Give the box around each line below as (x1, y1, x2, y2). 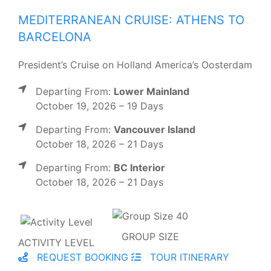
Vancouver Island (114, 123, 195, 135)
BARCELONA (18, 29, 91, 44)
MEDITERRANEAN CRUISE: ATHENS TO (18, 12, 244, 27)
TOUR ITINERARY (147, 250, 229, 263)
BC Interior (114, 161, 165, 174)
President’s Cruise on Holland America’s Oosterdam (18, 58, 252, 71)
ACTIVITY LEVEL (18, 236, 94, 249)
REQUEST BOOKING (34, 250, 128, 263)
